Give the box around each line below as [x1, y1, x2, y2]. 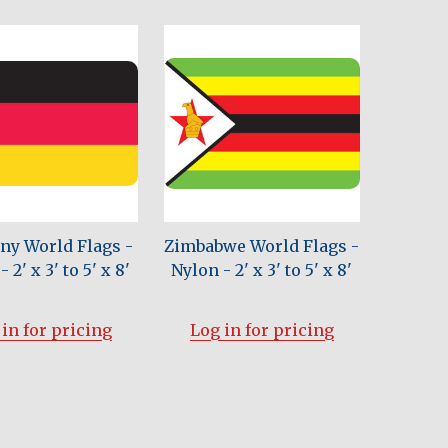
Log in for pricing [189, 319, 334, 340]
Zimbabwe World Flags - [164, 235, 360, 256]
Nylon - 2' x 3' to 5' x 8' [171, 259, 353, 280]
